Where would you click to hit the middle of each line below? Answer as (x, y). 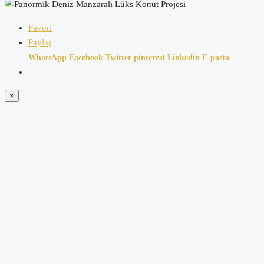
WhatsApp (47, 57)
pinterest (151, 57)
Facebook (87, 57)
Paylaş (40, 42)
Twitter (120, 57)
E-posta (216, 57)
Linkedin (185, 57)
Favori (40, 27)
